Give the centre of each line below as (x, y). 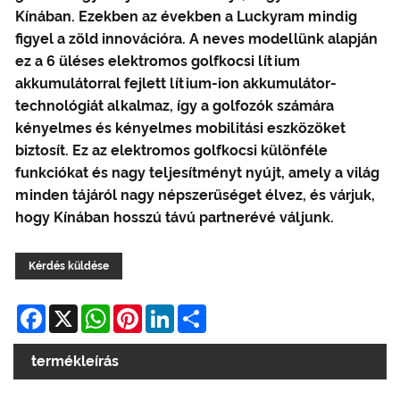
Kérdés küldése (69, 266)
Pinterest (173, 311)
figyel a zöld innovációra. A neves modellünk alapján (196, 38)
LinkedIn (204, 311)
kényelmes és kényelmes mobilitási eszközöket (180, 128)
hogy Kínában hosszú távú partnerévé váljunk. (175, 217)
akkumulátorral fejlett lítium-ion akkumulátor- (176, 83)
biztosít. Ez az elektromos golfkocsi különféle (171, 150)
